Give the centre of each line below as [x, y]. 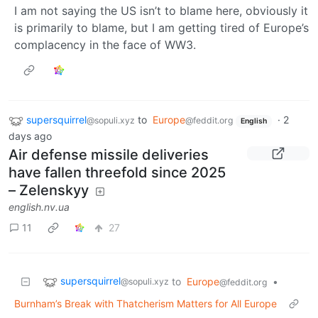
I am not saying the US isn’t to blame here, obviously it [161, 11]
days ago [30, 136]
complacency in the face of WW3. [105, 45]
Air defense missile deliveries [109, 154]
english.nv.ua [39, 207]
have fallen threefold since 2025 [117, 172]
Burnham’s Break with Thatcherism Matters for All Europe [146, 303]
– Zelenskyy [49, 190]
